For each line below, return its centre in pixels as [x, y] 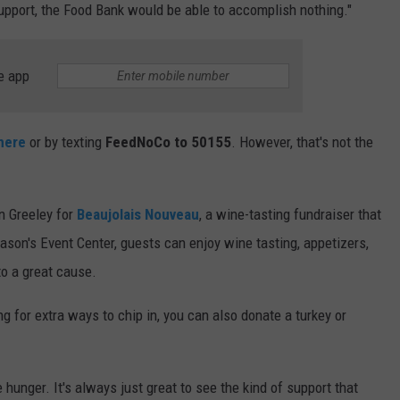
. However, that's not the [302, 142]
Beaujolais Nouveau [138, 215]
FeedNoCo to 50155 [168, 142]
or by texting [66, 142]
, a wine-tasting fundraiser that [290, 215]
